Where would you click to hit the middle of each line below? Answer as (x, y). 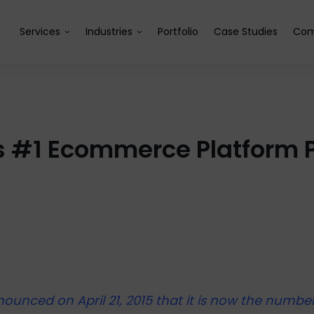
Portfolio (178, 32)
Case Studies (246, 32)
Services (40, 32)
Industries (109, 32)
